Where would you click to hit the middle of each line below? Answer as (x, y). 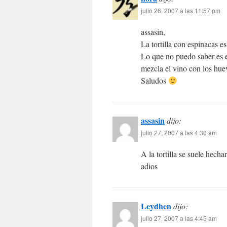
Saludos (155, 80)
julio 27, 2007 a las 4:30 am (179, 133)
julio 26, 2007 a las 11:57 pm (181, 10)
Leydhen (156, 206)
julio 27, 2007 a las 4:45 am (179, 218)
